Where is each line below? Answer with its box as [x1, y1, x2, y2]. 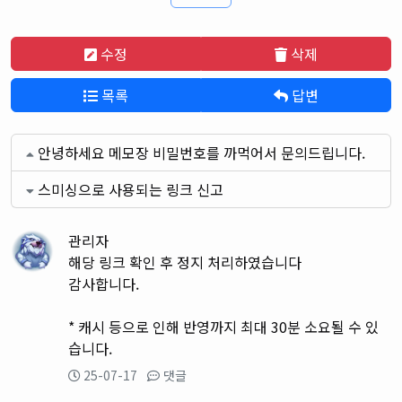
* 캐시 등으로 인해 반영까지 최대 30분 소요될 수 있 [68, 316, 379, 338]
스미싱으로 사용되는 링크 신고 [38, 179, 223, 201]
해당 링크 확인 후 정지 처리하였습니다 [68, 251, 301, 274]
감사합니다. [68, 273, 139, 295]
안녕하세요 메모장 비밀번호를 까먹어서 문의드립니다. [38, 142, 365, 164]
